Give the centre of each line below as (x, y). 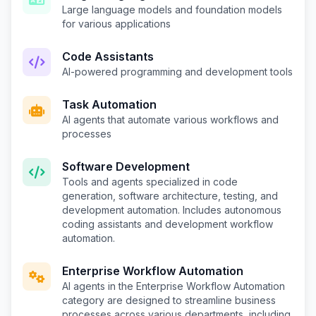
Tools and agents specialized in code (150, 181)
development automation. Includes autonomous (172, 209)
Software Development (126, 166)
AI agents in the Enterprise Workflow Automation (174, 286)
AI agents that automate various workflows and (170, 119)
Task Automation (109, 104)
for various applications (116, 23)
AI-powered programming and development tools (177, 71)
